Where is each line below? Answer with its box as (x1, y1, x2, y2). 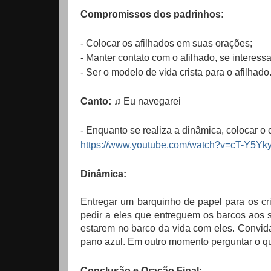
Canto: (80, 96, 111, 106)
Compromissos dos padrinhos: (80, 8, 224, 19)
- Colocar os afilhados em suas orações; (80, 38, 252, 48)
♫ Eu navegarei (111, 96, 181, 106)
